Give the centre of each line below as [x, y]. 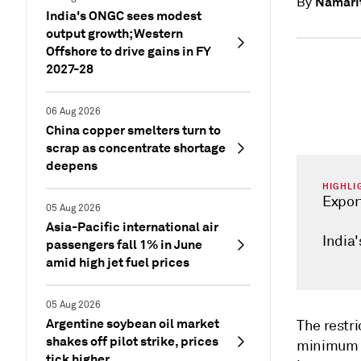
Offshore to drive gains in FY [129, 51]
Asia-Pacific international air [132, 227]
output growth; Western [114, 33]
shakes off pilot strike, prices [132, 341]
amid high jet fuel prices [118, 262]
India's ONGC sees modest [124, 16]
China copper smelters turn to [133, 130]
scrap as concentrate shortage [136, 148]
